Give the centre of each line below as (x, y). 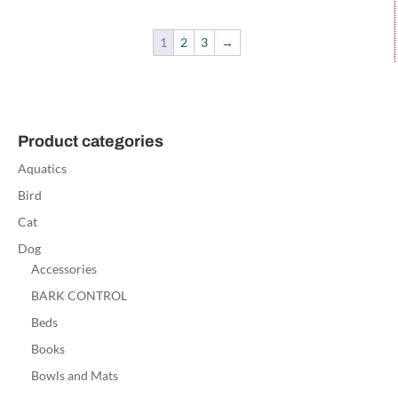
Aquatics (42, 169)
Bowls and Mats (74, 376)
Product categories (90, 142)
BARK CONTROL (79, 296)
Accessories (64, 269)
